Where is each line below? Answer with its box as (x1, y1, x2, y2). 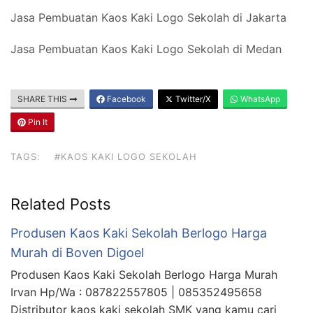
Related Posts (10, 194, 111, 213)
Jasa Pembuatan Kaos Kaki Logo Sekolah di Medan (10, 41, 282, 56)
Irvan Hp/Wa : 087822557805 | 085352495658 (10, 284, 269, 299)
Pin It (26, 116, 48, 127)
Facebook (105, 93, 146, 104)
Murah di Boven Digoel (10, 245, 144, 260)
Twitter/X (173, 93, 211, 104)
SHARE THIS (17, 93, 69, 104)
